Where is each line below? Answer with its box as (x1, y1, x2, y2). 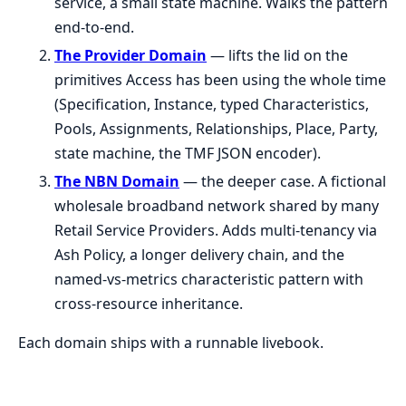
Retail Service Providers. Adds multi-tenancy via (54, 220, 377, 240)
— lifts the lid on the (207, 45, 348, 65)
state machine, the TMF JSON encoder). (54, 143, 321, 163)
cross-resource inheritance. (54, 294, 243, 314)
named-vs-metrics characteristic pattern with (54, 269, 363, 289)
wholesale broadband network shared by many (54, 196, 379, 216)
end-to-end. (54, 17, 134, 37)
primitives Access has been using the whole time (54, 70, 386, 90)
